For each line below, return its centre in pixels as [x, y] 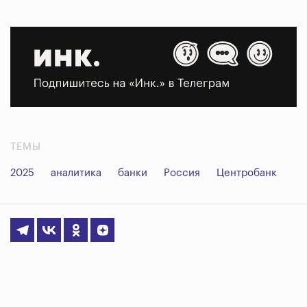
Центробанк [247, 173]
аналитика [76, 173]
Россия [182, 173]
